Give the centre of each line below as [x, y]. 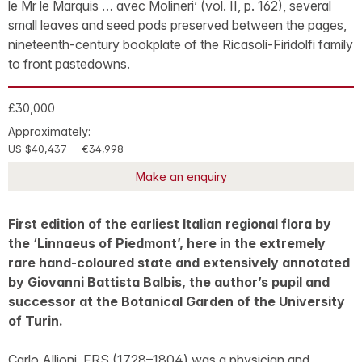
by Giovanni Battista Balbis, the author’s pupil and [169, 282]
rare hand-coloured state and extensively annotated [179, 262]
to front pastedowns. [69, 64]
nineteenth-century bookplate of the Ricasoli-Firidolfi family [181, 44]
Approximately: [49, 131]
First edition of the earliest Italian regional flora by [170, 223]
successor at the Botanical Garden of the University [177, 301]
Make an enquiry [181, 176]
